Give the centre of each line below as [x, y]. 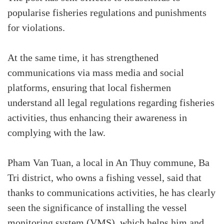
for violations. [36, 28]
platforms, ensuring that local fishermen [89, 88]
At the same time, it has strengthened [83, 58]
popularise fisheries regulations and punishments [107, 13]
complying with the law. [56, 133]
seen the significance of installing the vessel [97, 208]
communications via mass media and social [96, 73]
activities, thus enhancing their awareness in [97, 118]
